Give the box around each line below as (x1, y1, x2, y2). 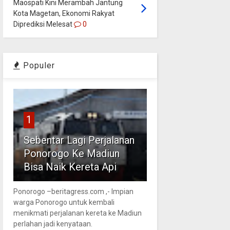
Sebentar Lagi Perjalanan (23, 133, 135, 146)
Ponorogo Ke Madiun (23, 147, 120, 160)
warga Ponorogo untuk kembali (13, 198, 114, 206)
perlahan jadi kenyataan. (13, 219, 94, 228)
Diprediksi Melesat (13, 20, 72, 28)
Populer (20, 60, 55, 70)
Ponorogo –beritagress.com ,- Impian (13, 187, 133, 196)
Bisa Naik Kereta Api (23, 160, 117, 173)
